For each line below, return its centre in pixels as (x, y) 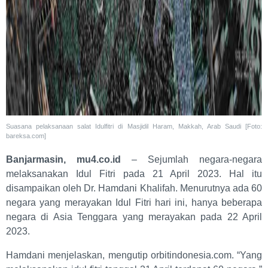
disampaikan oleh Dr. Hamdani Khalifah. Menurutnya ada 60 (134, 188)
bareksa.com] (26, 135)
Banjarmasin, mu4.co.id (63, 159)
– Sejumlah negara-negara (191, 159)
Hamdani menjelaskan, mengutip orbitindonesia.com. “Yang (134, 255)
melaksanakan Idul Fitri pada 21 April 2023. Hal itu (134, 173)
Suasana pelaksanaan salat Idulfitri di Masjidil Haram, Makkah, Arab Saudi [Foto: (134, 126)
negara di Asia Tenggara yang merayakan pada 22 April (134, 217)
